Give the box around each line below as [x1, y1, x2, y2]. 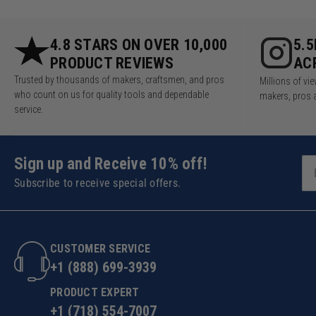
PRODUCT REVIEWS [50, 54, 174, 73]
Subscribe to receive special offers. [14, 176, 181, 190]
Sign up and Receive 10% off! [14, 154, 207, 174]
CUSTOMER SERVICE [50, 242, 150, 256]
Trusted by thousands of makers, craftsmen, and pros [14, 74, 224, 86]
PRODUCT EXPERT [50, 286, 140, 300]
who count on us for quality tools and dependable [14, 89, 209, 101]
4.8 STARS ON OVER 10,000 [50, 36, 227, 54]
